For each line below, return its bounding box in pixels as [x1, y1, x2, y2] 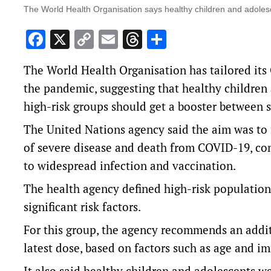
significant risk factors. [24, 199, 143, 215]
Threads [142, 27, 212, 53]
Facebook [45, 27, 126, 53]
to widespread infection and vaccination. [24, 158, 236, 174]
